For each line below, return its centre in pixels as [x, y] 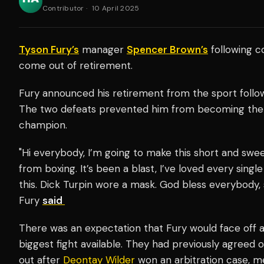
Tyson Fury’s [49, 49]
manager [103, 49]
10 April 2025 [116, 8]
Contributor [63, 8]
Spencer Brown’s [167, 49]
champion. [44, 125]
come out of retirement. [77, 65]
